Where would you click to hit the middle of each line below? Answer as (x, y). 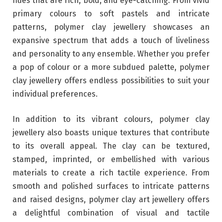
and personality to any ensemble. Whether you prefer (111, 54)
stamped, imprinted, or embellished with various (111, 160)
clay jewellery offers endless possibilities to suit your (111, 80)
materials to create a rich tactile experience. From (111, 173)
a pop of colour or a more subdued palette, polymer (111, 67)
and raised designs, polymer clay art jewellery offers (111, 200)
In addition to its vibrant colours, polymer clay (111, 119)
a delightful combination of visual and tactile (111, 213)
